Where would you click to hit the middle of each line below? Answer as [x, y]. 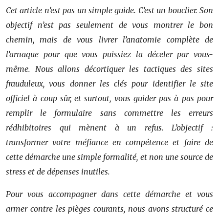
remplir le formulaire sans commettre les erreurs [109, 113]
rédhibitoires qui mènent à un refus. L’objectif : [109, 127]
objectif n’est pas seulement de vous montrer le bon [109, 25]
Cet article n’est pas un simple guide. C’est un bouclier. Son [109, 10]
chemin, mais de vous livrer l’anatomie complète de [109, 39]
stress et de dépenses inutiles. [58, 171]
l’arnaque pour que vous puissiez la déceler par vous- [109, 54]
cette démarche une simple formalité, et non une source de [109, 157]
